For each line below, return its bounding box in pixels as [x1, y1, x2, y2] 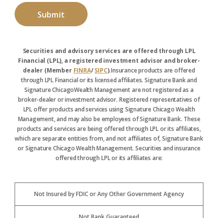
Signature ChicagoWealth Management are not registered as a [24, 86, 194, 94]
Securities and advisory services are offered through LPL [22, 47, 196, 55]
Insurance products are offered [111, 66, 195, 74]
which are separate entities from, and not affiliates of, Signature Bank [15, 134, 203, 143]
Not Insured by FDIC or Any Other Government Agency [34, 190, 184, 198]
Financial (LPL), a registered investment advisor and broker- [18, 56, 200, 65]
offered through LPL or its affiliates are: [55, 154, 163, 162]
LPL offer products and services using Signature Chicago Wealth [23, 105, 195, 113]
